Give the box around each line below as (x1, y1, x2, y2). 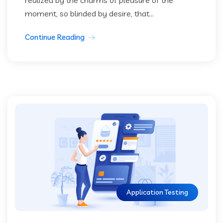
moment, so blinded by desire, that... (25, 8, 154, 18)
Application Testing (126, 188, 188, 197)
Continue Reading (25, 32, 85, 42)
